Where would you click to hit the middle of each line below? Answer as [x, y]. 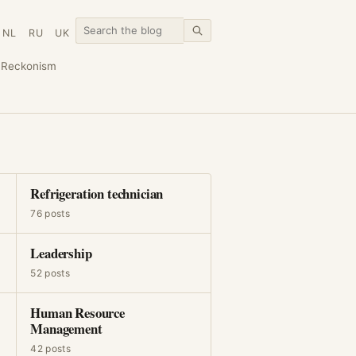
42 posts [51, 348]
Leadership [61, 253]
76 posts [50, 213]
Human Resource [77, 313]
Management [66, 329]
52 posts [50, 273]
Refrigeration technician [97, 193]
